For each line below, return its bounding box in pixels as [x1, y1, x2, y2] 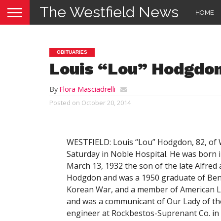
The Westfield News [39, 3, 179, 21]
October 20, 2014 [81, 98, 131, 107]
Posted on [49, 98, 80, 107]
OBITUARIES [57, 49, 87, 55]
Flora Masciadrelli [59, 84, 115, 94]
